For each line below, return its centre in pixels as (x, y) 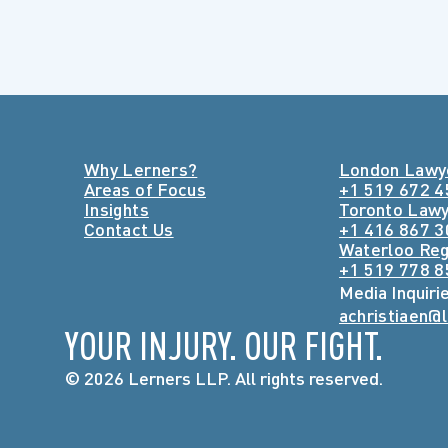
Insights (116, 209)
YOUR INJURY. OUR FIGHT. (224, 345)
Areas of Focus (145, 189)
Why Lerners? (141, 169)
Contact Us (129, 229)
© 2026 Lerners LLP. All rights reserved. (224, 378)
